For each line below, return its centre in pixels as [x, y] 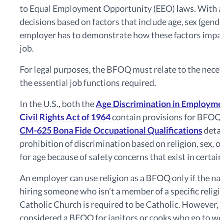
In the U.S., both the [58, 103]
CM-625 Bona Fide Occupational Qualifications [111, 130]
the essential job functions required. [89, 82]
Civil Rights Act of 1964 [65, 117]
